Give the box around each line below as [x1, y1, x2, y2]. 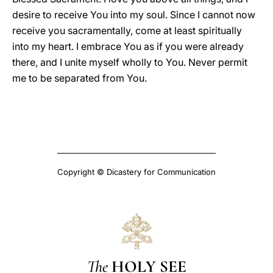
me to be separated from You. [12, 72, 149, 84]
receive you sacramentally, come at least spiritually [12, 24, 242, 37]
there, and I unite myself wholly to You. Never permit [12, 56, 247, 68]
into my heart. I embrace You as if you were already [12, 40, 244, 52]
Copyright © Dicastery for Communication [57, 167, 216, 177]
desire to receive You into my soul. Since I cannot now [12, 9, 255, 21]
